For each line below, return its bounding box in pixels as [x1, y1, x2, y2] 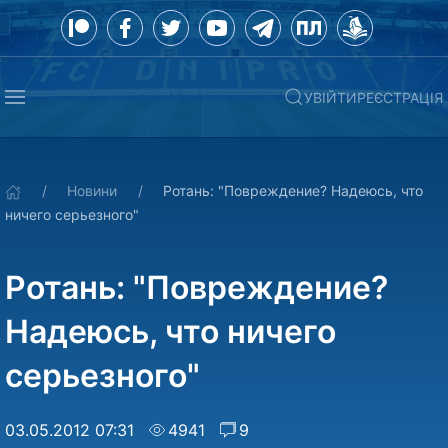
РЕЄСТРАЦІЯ [357, 88, 443, 106]
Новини [67, 182, 117, 199]
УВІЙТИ [304, 88, 357, 106]
